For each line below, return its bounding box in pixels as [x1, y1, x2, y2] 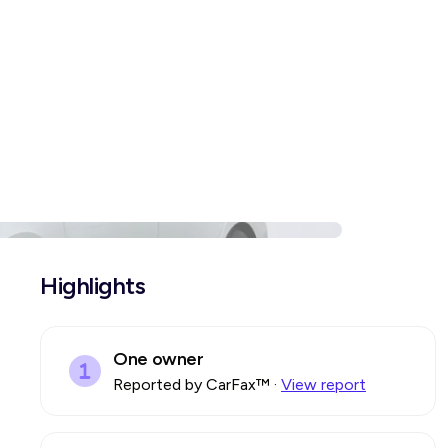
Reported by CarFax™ [113, 375, 270, 394]
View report [281, 375, 366, 394]
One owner [113, 348, 204, 370]
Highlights [40, 271, 146, 300]
